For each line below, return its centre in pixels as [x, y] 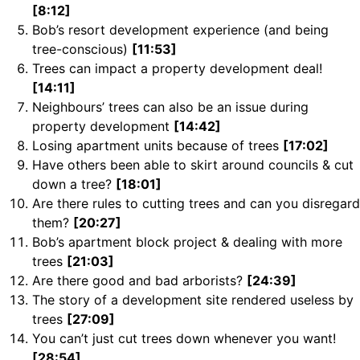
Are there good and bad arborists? [139, 281]
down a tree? [74, 184]
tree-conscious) [82, 49]
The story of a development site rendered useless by [193, 300]
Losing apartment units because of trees [157, 146]
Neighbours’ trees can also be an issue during [170, 107]
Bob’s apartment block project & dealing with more [187, 242]
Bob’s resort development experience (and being [180, 30]
